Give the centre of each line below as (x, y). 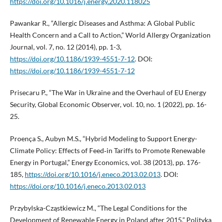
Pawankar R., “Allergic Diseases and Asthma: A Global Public (102, 23)
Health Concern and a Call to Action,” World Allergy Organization (110, 35)
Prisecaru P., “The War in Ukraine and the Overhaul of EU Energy (108, 93)
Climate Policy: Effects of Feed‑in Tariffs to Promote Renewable (107, 150)
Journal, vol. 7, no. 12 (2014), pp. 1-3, (65, 47)
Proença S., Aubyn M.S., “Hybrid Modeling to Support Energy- (103, 138)
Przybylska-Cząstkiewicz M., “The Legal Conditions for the (98, 208)
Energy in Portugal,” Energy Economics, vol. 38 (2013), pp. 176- (105, 162)
